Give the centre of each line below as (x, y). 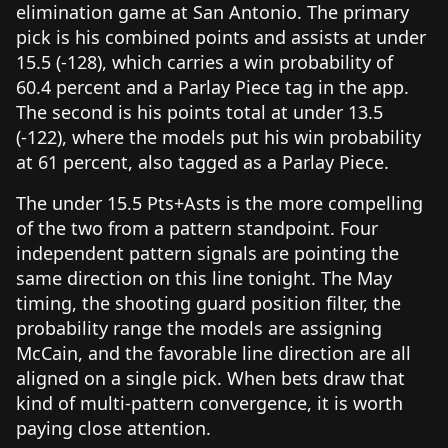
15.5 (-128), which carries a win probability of (204, 61)
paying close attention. (113, 427)
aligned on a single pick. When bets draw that (210, 377)
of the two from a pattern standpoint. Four (197, 227)
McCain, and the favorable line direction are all (213, 352)
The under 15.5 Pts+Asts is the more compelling (219, 202)
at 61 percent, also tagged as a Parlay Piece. (202, 161)
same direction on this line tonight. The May (204, 277)
